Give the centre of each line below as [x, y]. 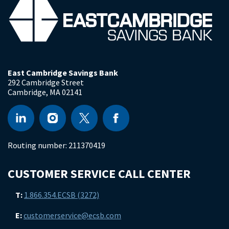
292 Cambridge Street [46, 82]
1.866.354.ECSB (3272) [62, 194]
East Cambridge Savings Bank [63, 72]
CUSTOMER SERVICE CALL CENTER [99, 173]
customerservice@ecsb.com [72, 215]
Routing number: [38, 145]
